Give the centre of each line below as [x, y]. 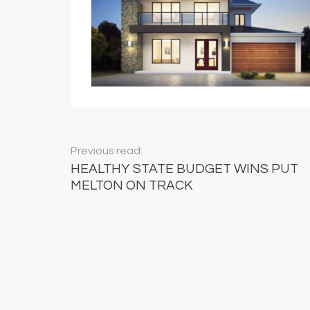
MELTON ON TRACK [131, 185]
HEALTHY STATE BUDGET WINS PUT [184, 168]
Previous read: [107, 151]
